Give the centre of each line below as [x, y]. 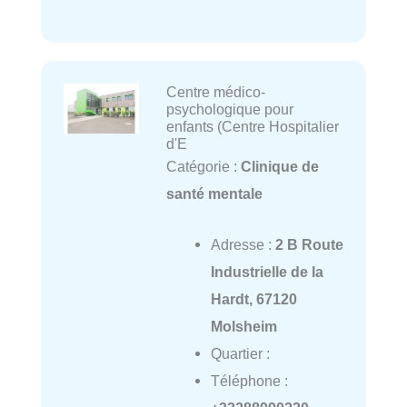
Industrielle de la [267, 272]
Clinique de [279, 167]
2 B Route [309, 245]
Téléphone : [249, 381]
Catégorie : [203, 167]
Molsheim [243, 327]
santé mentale [214, 194]
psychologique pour [229, 109]
